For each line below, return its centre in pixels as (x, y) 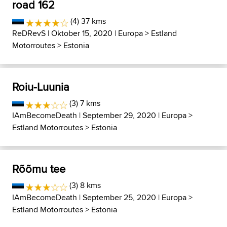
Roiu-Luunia (41, 87)
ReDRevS (29, 33)
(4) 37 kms (87, 21)
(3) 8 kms (84, 185)
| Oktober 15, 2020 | (82, 33)
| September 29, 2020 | (119, 116)
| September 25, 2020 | (119, 198)
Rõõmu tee (39, 169)
